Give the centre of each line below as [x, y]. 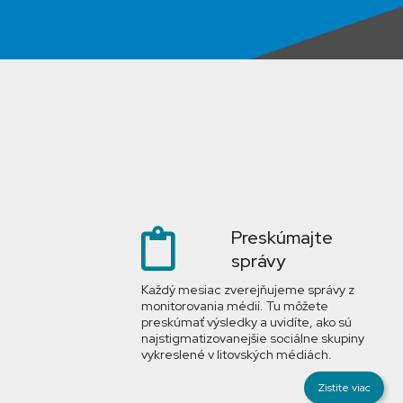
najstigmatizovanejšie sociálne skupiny [253, 338]
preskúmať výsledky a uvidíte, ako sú [246, 322]
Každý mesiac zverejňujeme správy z [248, 290]
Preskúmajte [282, 237]
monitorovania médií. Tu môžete [235, 306]
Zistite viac [344, 388]
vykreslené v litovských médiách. [237, 354]
